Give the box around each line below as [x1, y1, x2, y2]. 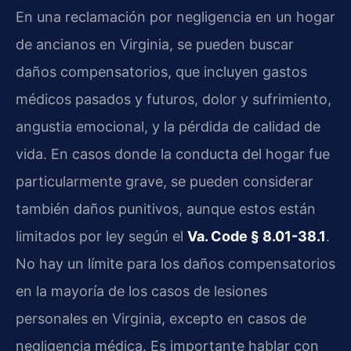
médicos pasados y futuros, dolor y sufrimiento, [16, 90, 331, 107]
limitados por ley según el [16, 227, 187, 244]
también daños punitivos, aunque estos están [16, 200, 316, 217]
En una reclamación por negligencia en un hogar [16, 8, 335, 25]
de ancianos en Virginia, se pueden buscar [16, 35, 294, 52]
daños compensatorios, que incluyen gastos [16, 63, 307, 80]
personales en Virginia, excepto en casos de [16, 309, 306, 327]
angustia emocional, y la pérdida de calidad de [16, 118, 320, 135]
